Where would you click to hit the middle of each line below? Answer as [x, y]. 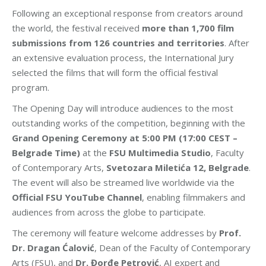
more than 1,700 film [188, 28]
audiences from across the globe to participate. [109, 212]
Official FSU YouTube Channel [77, 197]
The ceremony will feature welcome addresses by [115, 232]
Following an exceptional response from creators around [127, 13]
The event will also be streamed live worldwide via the [123, 182]
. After [237, 42]
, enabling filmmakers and [194, 197]
